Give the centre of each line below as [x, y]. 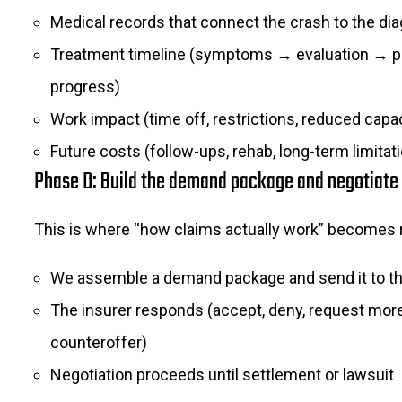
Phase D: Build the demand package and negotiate [216, 183]
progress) [85, 87]
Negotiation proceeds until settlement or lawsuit [222, 375]
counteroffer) [99, 343]
